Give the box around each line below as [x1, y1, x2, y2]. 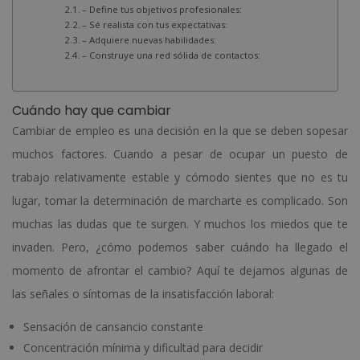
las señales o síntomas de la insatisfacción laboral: [12, 285, 274, 301]
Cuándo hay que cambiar [12, 100, 171, 120]
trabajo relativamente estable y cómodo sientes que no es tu [12, 169, 348, 185]
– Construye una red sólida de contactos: [82, 48, 261, 61]
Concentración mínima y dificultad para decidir [23, 339, 263, 355]
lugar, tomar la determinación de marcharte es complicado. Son [12, 192, 348, 208]
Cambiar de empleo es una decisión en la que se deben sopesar [12, 122, 348, 138]
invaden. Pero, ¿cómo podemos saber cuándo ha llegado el [12, 239, 348, 255]
